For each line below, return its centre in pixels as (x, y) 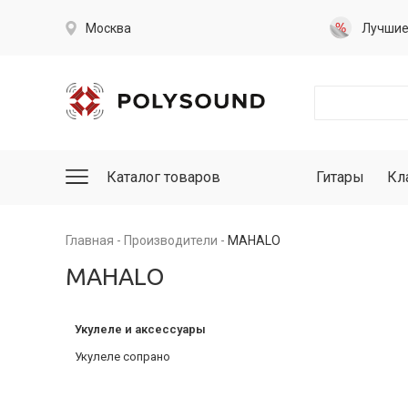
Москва (108, 28)
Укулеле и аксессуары (140, 329)
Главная (90, 240)
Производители (171, 240)
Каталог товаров (163, 177)
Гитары (340, 177)
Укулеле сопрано (122, 357)
